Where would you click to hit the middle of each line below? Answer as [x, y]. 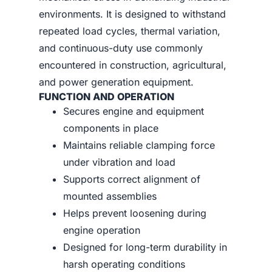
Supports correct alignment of [132, 179]
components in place [111, 128]
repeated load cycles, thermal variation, [130, 31]
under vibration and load [119, 162]
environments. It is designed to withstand [132, 14]
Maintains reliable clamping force [139, 145]
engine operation [102, 230]
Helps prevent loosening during [135, 213]
